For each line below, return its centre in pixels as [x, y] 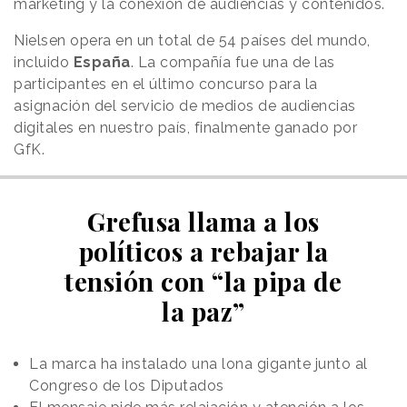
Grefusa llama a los [203, 222]
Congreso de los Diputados [127, 386]
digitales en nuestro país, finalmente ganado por [185, 128]
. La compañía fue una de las [233, 63]
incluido [44, 63]
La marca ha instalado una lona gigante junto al [199, 364]
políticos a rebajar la [203, 252]
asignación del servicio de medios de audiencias [185, 106]
